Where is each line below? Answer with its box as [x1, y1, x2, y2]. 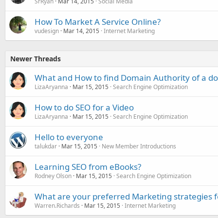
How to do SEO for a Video [35, 101, 134, 113]
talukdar [35, 142, 57, 150]
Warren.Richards [35, 201, 80, 210]
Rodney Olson [35, 171, 72, 180]
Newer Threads [10, 54, 61, 63]
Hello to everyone [35, 131, 103, 143]
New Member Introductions [102, 142, 176, 150]
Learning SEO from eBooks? [35, 161, 141, 172]
